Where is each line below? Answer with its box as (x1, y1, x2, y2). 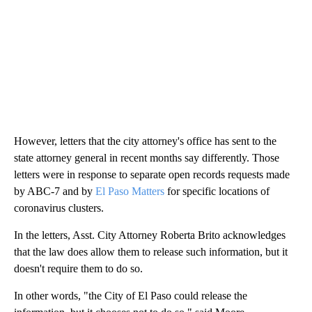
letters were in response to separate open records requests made (14, 168, 290, 180)
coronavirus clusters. (14, 201, 104, 214)
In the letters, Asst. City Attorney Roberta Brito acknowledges (14, 228, 286, 241)
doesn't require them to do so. (14, 262, 143, 274)
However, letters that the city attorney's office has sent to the (14, 134, 276, 147)
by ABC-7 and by (14, 185, 95, 197)
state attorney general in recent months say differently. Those (14, 151, 279, 164)
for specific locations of (164, 185, 270, 197)
